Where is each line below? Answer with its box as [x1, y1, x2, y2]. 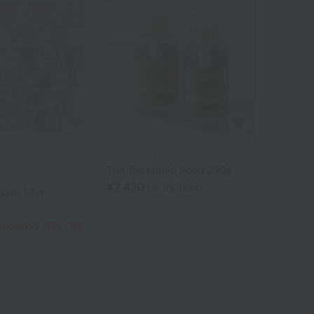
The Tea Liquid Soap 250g [106, 165, 231, 177]
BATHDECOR [106, 151, 158, 160]
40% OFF [40, 221, 84, 233]
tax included [146, 183, 202, 194]
